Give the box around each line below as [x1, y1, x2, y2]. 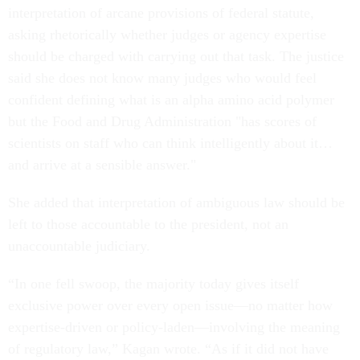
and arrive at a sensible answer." [8, 157, 196, 174]
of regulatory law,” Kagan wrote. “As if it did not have [8, 341, 329, 358]
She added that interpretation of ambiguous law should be [8, 194, 345, 211]
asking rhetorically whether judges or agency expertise [8, 27, 326, 43]
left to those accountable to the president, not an [8, 216, 288, 233]
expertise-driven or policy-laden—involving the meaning [8, 319, 340, 336]
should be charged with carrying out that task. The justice [8, 48, 344, 65]
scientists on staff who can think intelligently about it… [8, 135, 333, 152]
